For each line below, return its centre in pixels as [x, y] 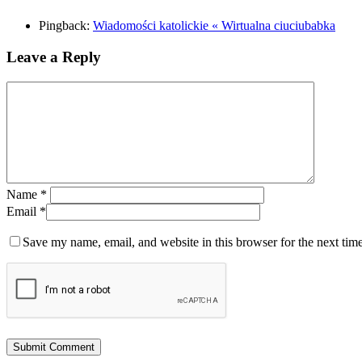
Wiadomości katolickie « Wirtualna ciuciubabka [214, 26]
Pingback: [66, 26]
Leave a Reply [54, 57]
